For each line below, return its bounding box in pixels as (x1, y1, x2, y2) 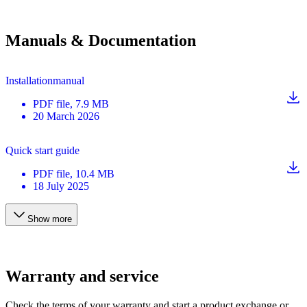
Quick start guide (5, 145, 79, 157)
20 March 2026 (33, 110, 99, 123)
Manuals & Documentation (5, 32, 196, 50)
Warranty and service (5, 267, 159, 286)
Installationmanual (5, 75, 84, 87)
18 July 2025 (33, 180, 89, 193)
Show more (27, 214, 72, 225)
